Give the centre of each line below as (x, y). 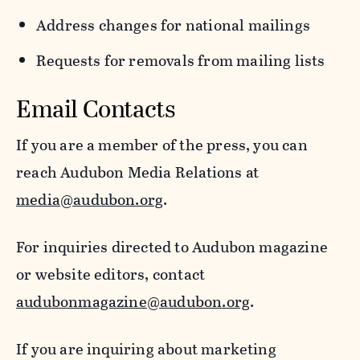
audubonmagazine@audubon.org (133, 302)
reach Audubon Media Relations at (138, 172)
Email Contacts (96, 109)
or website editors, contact (111, 274)
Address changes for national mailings (175, 25)
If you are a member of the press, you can (162, 145)
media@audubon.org (90, 200)
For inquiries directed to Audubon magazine (172, 247)
